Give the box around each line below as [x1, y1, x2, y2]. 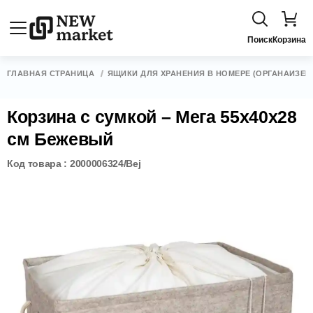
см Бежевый [7, 129, 113, 149]
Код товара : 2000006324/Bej [7, 158, 141, 169]
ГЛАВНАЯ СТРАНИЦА [7, 69, 95, 78]
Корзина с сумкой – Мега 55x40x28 [7, 107, 297, 126]
